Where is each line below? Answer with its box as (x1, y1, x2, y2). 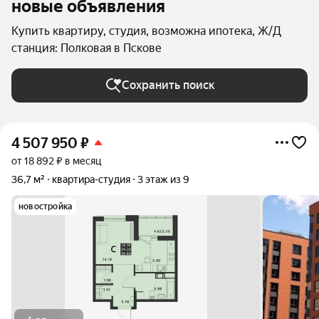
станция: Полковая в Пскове (11, 41, 162, 55)
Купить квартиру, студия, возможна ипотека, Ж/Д (11, 24, 281, 38)
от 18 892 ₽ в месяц (11, 155, 101, 167)
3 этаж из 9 (137, 174, 189, 185)
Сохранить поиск (121, 78, 215, 92)
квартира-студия (52, 174, 130, 185)
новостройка (19, 202, 73, 211)
